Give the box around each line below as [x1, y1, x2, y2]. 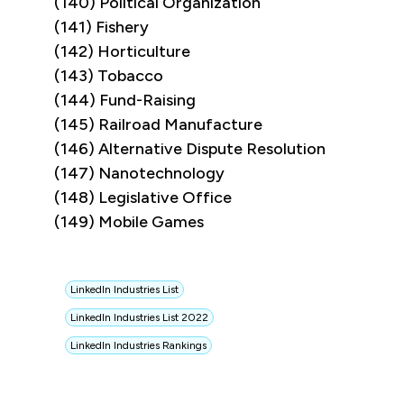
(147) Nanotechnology [54, 163, 225, 184]
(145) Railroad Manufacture [54, 115, 262, 135]
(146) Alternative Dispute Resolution [54, 139, 326, 160]
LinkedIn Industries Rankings [69, 339, 207, 353]
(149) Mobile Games [54, 212, 204, 233]
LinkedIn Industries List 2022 [69, 311, 208, 325]
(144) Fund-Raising [54, 90, 196, 111]
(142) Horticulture [54, 41, 190, 62]
